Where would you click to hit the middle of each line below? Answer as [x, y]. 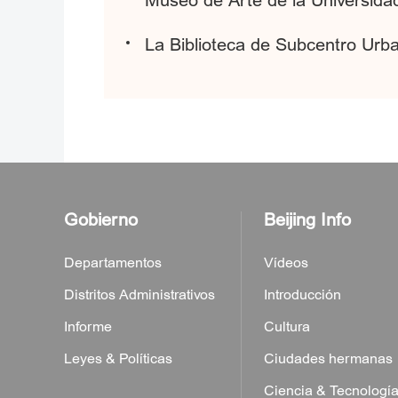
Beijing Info [307, 220]
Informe [88, 327]
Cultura [287, 327]
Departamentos [113, 263]
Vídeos [286, 263]
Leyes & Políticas [118, 359]
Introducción [302, 295]
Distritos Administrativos [139, 295]
